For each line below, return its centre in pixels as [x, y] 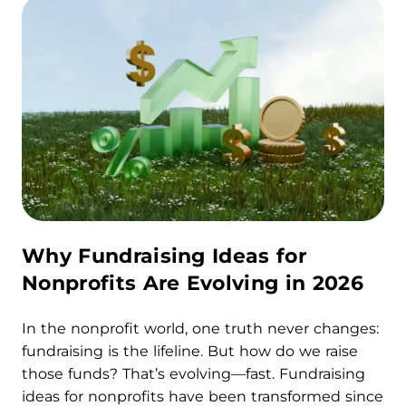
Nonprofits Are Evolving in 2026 [193, 283]
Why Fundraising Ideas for [164, 256]
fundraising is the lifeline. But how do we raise [190, 351]
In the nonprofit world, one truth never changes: [200, 329]
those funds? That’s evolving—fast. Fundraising [193, 374]
